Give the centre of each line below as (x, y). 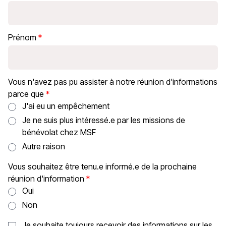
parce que (26, 94)
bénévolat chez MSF (59, 132)
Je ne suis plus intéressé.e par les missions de (104, 120)
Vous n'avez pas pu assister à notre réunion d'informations (113, 82)
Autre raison (44, 146)
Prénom (22, 37)
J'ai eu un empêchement (66, 106)
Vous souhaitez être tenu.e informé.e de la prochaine (102, 166)
